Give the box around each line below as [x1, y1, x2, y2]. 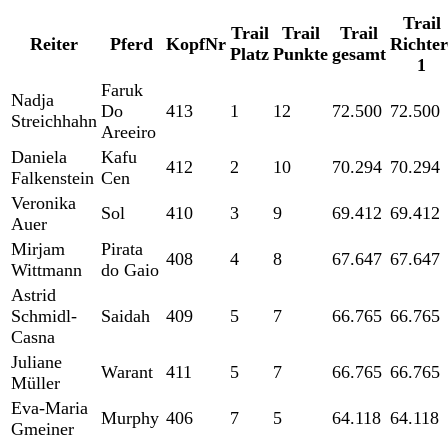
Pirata [101, 239, 143, 260]
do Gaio [101, 260, 159, 281]
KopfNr [166, 34, 226, 55]
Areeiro [101, 122, 156, 143]
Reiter [30, 34, 78, 55]
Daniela [11, 147, 67, 168]
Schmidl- [11, 306, 77, 327]
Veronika [11, 193, 76, 214]
